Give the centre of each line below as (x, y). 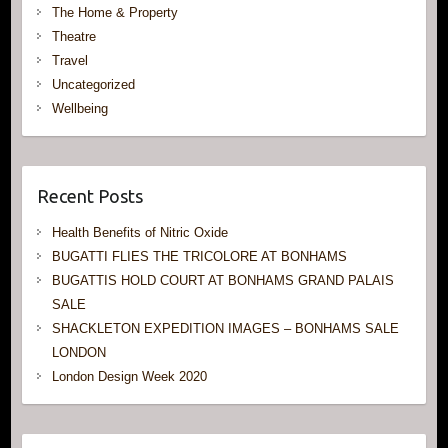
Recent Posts (89, 195)
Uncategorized (93, 84)
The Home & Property (114, 12)
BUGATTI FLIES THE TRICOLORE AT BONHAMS (199, 256)
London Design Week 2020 (129, 376)
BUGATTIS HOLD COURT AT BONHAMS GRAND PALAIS (222, 280)
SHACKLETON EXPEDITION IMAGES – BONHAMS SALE (225, 328)
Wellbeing (79, 108)
